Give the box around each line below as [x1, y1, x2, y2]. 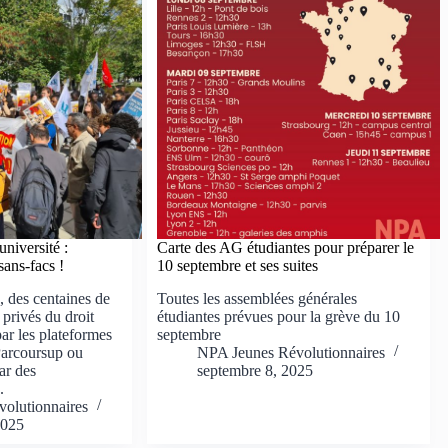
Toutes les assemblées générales [157, 289, 358, 307]
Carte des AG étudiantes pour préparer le [157, 238, 415, 256]
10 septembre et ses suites [157, 256, 319, 274]
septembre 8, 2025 [197, 361, 314, 379]
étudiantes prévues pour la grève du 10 [157, 307, 401, 325]
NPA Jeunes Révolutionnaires [197, 343, 386, 361]
